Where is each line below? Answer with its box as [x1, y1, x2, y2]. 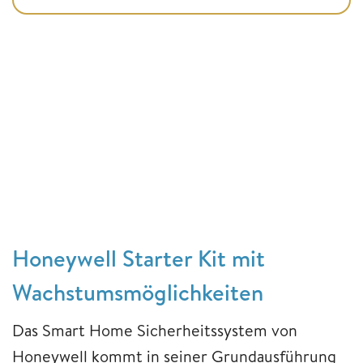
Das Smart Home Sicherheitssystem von [12, 319, 297, 342]
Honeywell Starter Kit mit [12, 242, 265, 275]
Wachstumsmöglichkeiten [12, 276, 263, 309]
